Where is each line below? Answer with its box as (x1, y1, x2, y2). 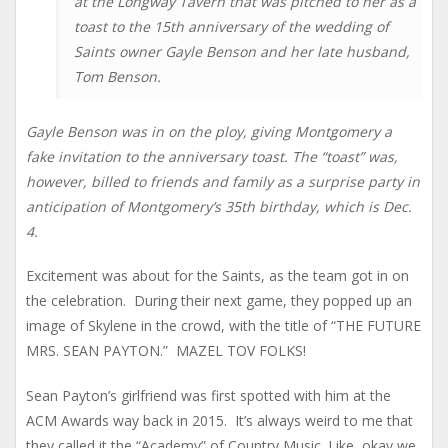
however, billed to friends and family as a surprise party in (26, 171, 420, 191)
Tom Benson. (74, 67, 161, 87)
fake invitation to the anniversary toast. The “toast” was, (26, 146, 398, 166)
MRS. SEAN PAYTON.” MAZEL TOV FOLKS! (26, 341, 306, 361)
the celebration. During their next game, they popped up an (26, 291, 412, 311)
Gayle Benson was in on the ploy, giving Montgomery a (26, 121, 392, 141)
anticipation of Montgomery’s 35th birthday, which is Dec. (26, 196, 412, 216)
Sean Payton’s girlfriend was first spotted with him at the (26, 385, 391, 405)
